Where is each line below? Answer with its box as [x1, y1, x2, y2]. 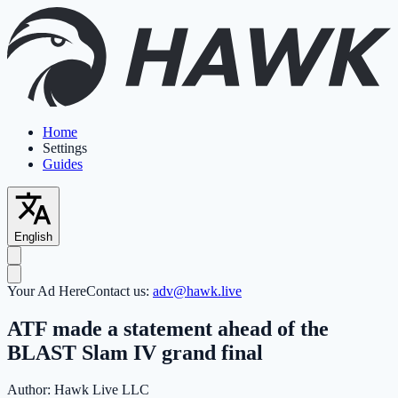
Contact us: [86, 283, 153, 298]
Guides [43, 155, 83, 171]
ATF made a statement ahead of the [7, 316, 329, 340]
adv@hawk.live [153, 283, 242, 298]
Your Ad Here [7, 283, 86, 298]
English [14, 229, 52, 243]
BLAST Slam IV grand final [7, 340, 263, 364]
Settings [43, 139, 87, 155]
